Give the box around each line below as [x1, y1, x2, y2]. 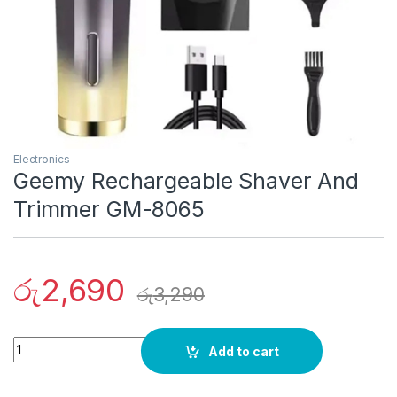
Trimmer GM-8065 [13, 196, 205, 223]
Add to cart [208, 343, 280, 359]
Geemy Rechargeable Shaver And [13, 167, 359, 195]
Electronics [13, 152, 70, 167]
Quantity [12, 336, 66, 352]
